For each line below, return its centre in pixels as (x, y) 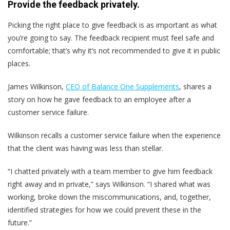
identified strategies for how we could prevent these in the (104, 209)
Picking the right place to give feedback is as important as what (112, 25)
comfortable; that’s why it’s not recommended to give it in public (114, 50)
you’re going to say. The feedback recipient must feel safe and (111, 37)
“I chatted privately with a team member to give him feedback (110, 171)
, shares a (195, 86)
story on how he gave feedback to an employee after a (99, 99)
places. (19, 63)
